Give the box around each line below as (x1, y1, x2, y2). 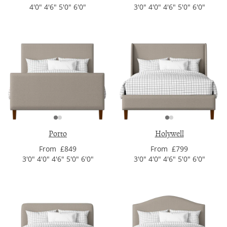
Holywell (155, 129, 184, 139)
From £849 (39, 144, 77, 154)
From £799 (150, 144, 188, 154)
